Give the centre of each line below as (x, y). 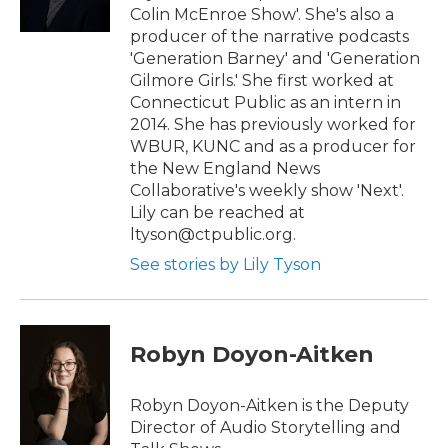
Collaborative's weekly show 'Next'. (267, 190)
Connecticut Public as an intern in (265, 102)
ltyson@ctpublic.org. (213, 234)
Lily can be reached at (217, 212)
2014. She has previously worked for (273, 124)
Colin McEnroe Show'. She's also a (262, 14)
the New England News (225, 168)
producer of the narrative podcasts (269, 36)
